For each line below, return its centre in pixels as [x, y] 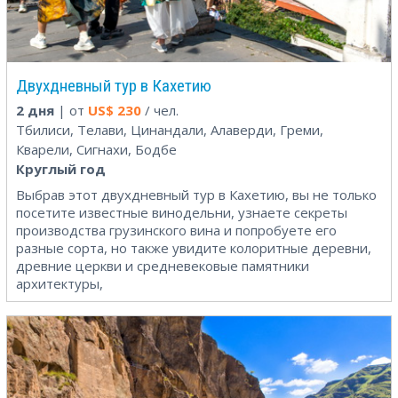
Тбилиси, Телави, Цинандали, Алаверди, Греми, [170, 129]
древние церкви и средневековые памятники [163, 265]
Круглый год [61, 168]
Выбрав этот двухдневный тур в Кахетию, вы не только [196, 194]
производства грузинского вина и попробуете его [176, 230]
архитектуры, [60, 283]
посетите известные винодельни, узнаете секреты [182, 212]
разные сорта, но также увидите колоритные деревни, [194, 247]
